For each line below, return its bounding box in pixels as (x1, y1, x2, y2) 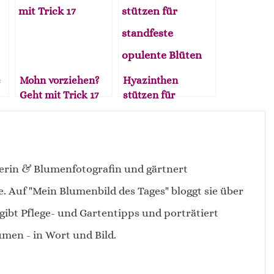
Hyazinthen (123, 73, 179, 86)
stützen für (123, 88, 176, 101)
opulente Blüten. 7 (123, 117, 208, 130)
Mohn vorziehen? (20, 73, 100, 86)
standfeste (123, 103, 173, 116)
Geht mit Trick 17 (20, 88, 99, 101)
